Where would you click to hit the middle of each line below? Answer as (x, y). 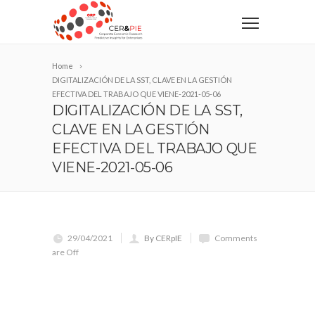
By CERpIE (163, 238)
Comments (236, 238)
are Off (65, 252)
